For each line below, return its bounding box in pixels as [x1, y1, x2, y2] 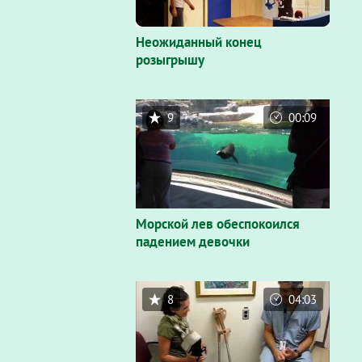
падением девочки [136, 233, 250, 250]
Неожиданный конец [136, 33, 262, 51]
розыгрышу [136, 51, 204, 69]
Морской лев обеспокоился [136, 215, 300, 233]
